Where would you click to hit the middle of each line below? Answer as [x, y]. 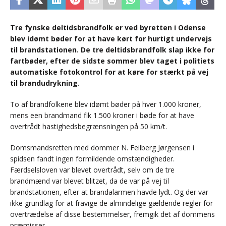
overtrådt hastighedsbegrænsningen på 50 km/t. [89, 127]
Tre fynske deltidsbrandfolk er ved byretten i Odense [108, 28]
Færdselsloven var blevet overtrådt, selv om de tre [92, 170]
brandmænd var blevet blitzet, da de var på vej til [90, 181]
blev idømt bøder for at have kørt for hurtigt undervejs [111, 39]
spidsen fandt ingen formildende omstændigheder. [92, 159]
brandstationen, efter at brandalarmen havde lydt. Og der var [109, 192]
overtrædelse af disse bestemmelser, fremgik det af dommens [112, 214]
